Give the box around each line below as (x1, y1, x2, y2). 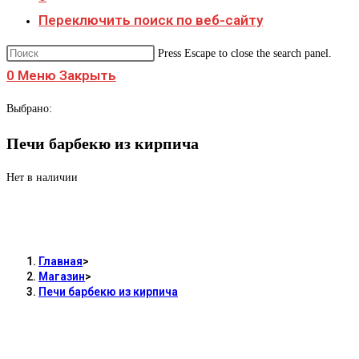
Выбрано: (6, 103, 52, 115)
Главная (38, 254, 83, 268)
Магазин (38, 269, 85, 283)
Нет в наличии (6, 171, 78, 184)
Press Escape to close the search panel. (158, 47, 332, 59)
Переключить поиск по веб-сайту (38, 12, 263, 28)
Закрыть (59, 67, 116, 83)
